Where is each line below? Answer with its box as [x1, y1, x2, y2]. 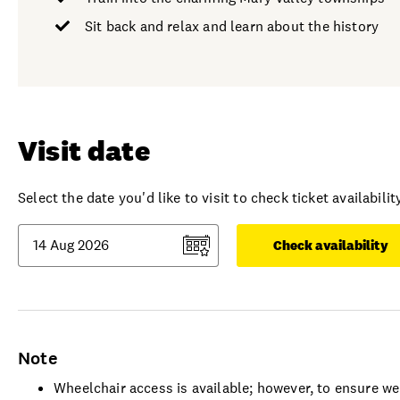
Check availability [272, 236, 388, 254]
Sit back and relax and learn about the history [85, 16, 379, 36]
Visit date [18, 131, 150, 169]
